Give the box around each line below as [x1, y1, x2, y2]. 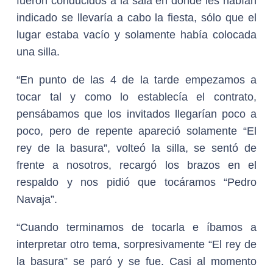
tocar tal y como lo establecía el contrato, [16, 91, 257, 103]
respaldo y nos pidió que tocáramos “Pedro [16, 176, 257, 188]
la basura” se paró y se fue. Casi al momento [16, 255, 257, 268]
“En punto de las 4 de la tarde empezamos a [16, 74, 257, 86]
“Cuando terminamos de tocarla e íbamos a [16, 221, 257, 233]
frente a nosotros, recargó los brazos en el [16, 159, 257, 171]
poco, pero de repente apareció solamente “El [16, 125, 257, 137]
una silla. [16, 46, 60, 58]
